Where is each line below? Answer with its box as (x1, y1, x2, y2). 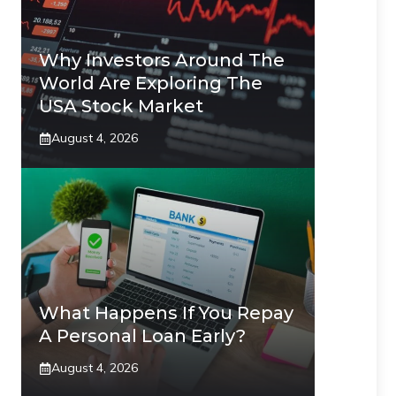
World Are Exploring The (39, 72, 263, 94)
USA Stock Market (39, 95, 203, 117)
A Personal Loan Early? (39, 325, 246, 346)
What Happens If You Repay (39, 302, 293, 324)
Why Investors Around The (39, 49, 285, 71)
